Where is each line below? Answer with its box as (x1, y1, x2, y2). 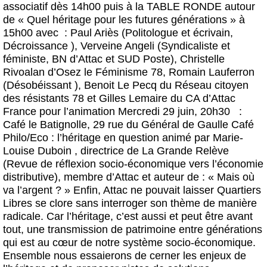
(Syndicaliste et (154, 40, 230, 52)
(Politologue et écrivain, (119, 27, 233, 39)
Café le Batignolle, (3, 119, 93, 131)
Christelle (180, 53, 225, 66)
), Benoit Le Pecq (74, 79, 157, 92)
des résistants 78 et (3, 92, 99, 105)
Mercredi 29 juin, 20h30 (118, 105, 233, 118)
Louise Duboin (3, 145, 72, 157)
